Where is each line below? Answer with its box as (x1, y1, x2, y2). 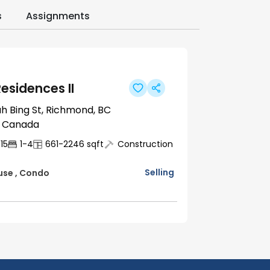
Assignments (26, 9, 90, 24)
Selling (144, 166, 174, 179)
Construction (118, 138, 174, 151)
